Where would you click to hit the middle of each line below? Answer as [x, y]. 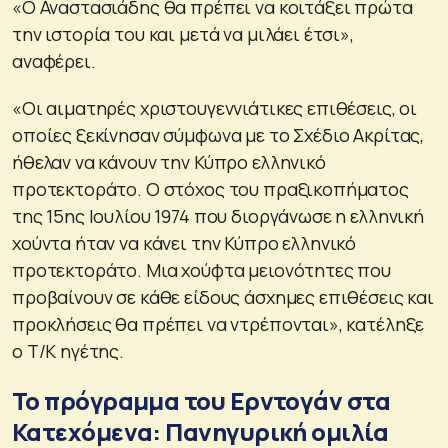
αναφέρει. [54, 61]
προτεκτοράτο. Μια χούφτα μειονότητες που [201, 270]
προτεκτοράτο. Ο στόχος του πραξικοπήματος [210, 189]
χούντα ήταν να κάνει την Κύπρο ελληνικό [184, 243]
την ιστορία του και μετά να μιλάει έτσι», [183, 34]
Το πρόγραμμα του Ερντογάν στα [201, 401]
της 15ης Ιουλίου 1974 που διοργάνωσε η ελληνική [218, 216]
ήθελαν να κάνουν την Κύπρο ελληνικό [169, 162]
